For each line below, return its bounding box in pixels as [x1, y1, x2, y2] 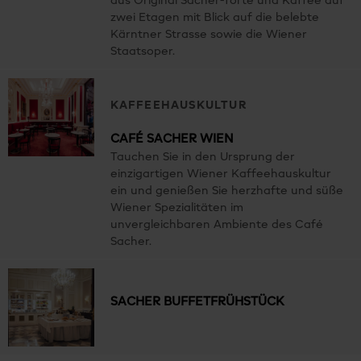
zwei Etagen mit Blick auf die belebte [110, 11, 319, 23]
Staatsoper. [110, 45, 175, 57]
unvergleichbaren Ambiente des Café [110, 218, 323, 230]
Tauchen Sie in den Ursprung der [110, 151, 295, 163]
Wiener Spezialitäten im [110, 201, 243, 214]
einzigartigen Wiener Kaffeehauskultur [110, 168, 331, 180]
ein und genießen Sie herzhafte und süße [110, 185, 343, 197]
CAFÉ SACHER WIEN [110, 132, 234, 145]
